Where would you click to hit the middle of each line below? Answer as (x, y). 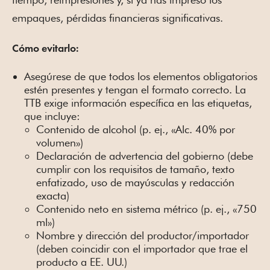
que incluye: (52, 116)
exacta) (53, 196)
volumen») (60, 143)
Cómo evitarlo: (46, 49)
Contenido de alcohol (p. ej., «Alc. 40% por (136, 130)
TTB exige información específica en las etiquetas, (138, 103)
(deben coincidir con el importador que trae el (142, 249)
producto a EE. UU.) (82, 262)
